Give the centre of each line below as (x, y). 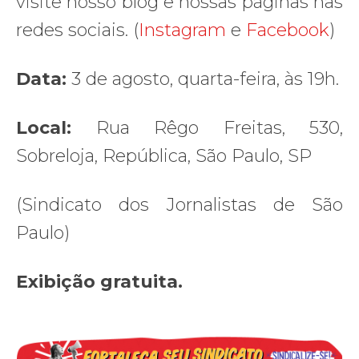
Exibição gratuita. (99, 281)
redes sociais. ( (77, 30)
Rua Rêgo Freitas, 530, (219, 127)
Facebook (288, 30)
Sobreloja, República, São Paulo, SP (164, 155)
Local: (56, 127)
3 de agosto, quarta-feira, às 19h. (203, 79)
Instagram (182, 30)
